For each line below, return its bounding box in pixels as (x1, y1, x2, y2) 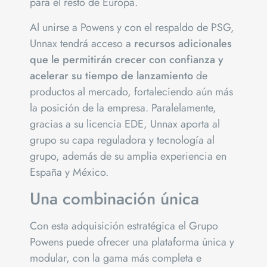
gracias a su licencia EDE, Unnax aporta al (30, 116, 220, 132)
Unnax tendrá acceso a (30, 35, 134, 51)
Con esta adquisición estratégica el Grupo (30, 218, 218, 234)
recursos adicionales (134, 35, 232, 51)
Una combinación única (30, 187, 199, 212)
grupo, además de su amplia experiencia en (30, 148, 226, 164)
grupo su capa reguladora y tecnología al (30, 132, 215, 148)
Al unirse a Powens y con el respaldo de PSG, (30, 19, 234, 35)
